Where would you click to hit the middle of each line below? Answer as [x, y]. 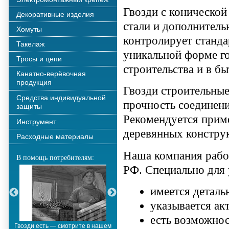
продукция [34, 83]
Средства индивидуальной [61, 98]
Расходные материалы [55, 136]
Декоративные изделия [55, 14]
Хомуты [29, 29]
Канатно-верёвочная [51, 74]
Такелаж [30, 44]
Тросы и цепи [39, 59]
